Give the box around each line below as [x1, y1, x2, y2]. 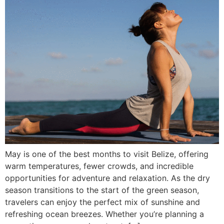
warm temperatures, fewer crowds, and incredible [5, 160, 193, 171]
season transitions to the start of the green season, [5, 184, 199, 195]
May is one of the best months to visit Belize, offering [5, 148, 208, 159]
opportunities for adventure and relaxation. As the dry [5, 172, 210, 183]
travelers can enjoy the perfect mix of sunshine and [5, 196, 200, 207]
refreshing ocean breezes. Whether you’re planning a [5, 208, 204, 219]
